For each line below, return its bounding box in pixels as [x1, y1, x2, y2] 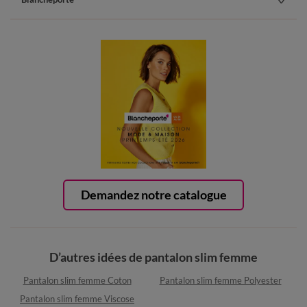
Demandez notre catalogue [80, 187, 227, 203]
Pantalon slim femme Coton [23, 275, 132, 286]
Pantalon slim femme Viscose [20, 293, 134, 305]
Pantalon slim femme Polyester [159, 275, 282, 286]
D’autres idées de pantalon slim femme [49, 249, 258, 265]
